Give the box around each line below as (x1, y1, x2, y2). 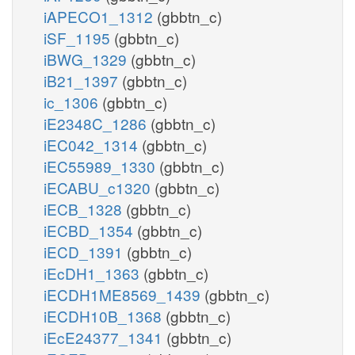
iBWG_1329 (44, 48, 131, 70)
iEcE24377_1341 (44, 326, 166, 348)
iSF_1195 (44, 26, 114, 48)
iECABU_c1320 (44, 176, 155, 198)
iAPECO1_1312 (44, 5, 157, 27)
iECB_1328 (44, 197, 126, 219)
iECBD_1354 (44, 219, 137, 241)
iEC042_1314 (44, 133, 142, 155)
